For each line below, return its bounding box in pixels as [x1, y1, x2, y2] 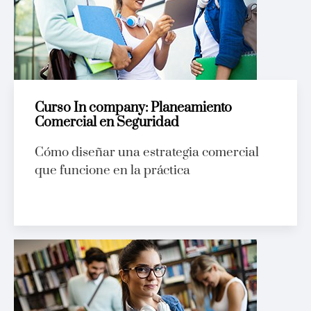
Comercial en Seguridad [35, 114, 179, 132]
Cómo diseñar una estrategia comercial [35, 144, 259, 161]
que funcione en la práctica [35, 162, 190, 179]
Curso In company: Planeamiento [35, 99, 232, 117]
